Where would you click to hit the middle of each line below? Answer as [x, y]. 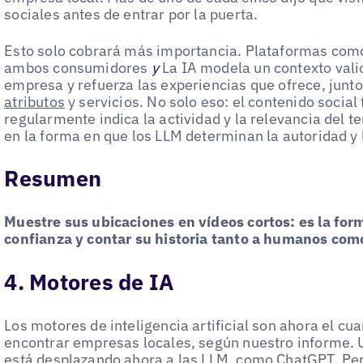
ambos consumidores [78, 67]
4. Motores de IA [90, 282]
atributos [34, 101]
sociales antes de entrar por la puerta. [131, 15]
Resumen [53, 178]
